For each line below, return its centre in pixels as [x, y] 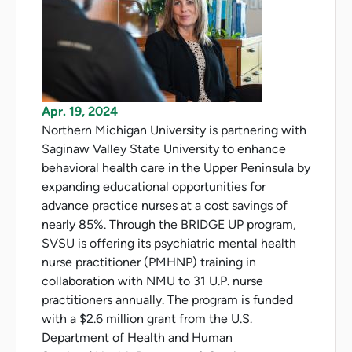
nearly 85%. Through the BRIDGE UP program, [169, 224]
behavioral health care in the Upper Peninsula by [176, 167]
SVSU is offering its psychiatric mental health [169, 243]
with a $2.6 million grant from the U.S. [147, 318]
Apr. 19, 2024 [80, 111]
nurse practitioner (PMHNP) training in [149, 262]
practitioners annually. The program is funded [167, 299]
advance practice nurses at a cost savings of [165, 205]
